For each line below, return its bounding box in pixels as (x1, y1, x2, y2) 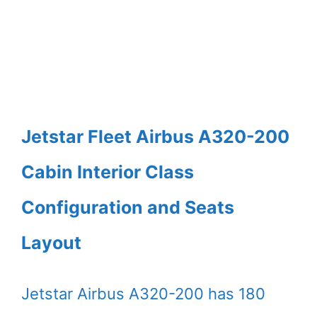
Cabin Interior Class (21, 161, 194, 183)
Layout (21, 231, 81, 253)
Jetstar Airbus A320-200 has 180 (21, 284, 265, 303)
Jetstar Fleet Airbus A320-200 (21, 125, 289, 147)
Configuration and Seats (21, 196, 234, 218)
